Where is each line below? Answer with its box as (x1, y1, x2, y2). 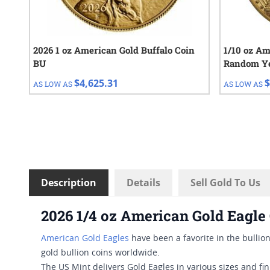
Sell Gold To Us (190, 176, 260, 190)
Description (41, 176, 96, 190)
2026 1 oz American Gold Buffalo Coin (33, 44, 195, 57)
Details (127, 176, 160, 190)
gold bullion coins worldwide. (41, 249, 160, 258)
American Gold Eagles (41, 234, 129, 243)
